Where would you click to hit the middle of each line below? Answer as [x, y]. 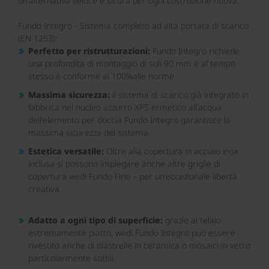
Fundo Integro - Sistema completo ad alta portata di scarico [133, 26]
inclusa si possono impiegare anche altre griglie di [124, 164]
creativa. [45, 189]
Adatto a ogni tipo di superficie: [97, 220]
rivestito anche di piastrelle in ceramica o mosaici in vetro [139, 245]
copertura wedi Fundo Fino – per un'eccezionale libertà [133, 176]
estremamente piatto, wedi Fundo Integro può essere [131, 233]
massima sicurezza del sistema [88, 132]
